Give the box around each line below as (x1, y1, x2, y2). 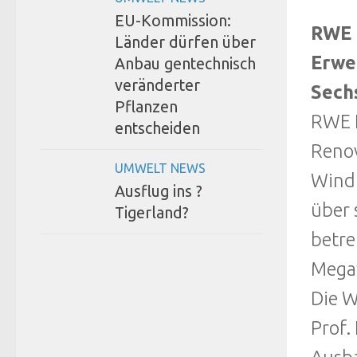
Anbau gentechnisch (115, 54, 256, 73)
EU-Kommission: (115, 11, 231, 29)
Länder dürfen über (115, 33, 256, 51)
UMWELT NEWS (115, 160, 206, 175)
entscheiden (115, 119, 200, 137)
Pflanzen (115, 97, 178, 116)
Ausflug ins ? (115, 182, 202, 200)
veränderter (115, 76, 200, 94)
